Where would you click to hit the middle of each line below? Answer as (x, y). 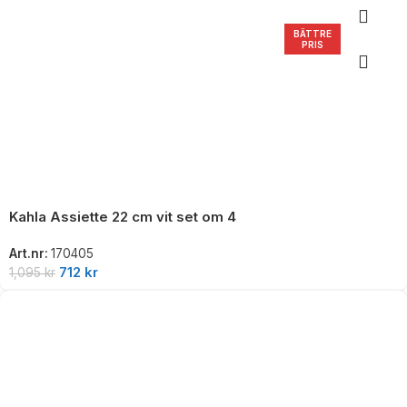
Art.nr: (30, 254)
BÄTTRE (313, 34)
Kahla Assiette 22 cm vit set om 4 (123, 217)
